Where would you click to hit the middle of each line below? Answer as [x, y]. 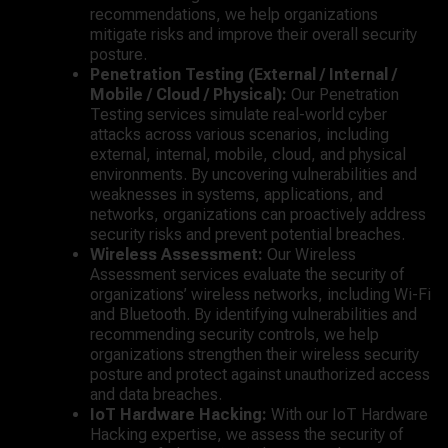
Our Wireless [309, 254]
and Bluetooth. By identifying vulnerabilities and [253, 314]
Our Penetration [343, 94]
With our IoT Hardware [347, 414]
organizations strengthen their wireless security [254, 354]
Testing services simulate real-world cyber [238, 114]
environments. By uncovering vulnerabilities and [253, 174]
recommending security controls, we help [234, 334]
